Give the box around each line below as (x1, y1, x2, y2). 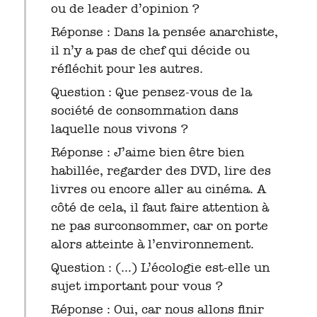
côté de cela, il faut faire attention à (50, 200, 269, 215)
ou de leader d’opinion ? (50, 1, 200, 16)
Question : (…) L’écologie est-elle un (50, 260, 270, 275)
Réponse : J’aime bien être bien (50, 145, 244, 160)
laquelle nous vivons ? (50, 122, 188, 137)
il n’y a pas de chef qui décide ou (50, 43, 250, 58)
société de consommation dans (50, 103, 238, 118)
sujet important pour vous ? (50, 279, 223, 294)
